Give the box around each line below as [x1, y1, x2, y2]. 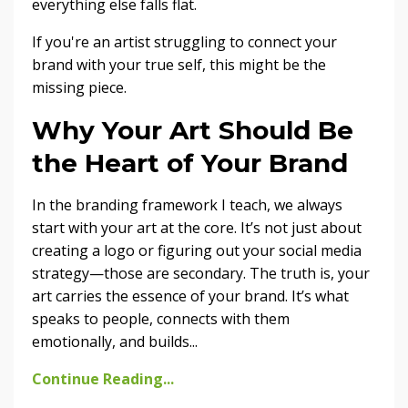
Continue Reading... [32, 368, 174, 389]
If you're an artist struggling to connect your [32, 31, 337, 52]
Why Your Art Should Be [32, 114, 353, 146]
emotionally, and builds [32, 331, 189, 352]
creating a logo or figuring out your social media [32, 240, 362, 260]
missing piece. [32, 76, 127, 97]
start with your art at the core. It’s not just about [32, 217, 362, 238]
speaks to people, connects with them [32, 308, 290, 329]
